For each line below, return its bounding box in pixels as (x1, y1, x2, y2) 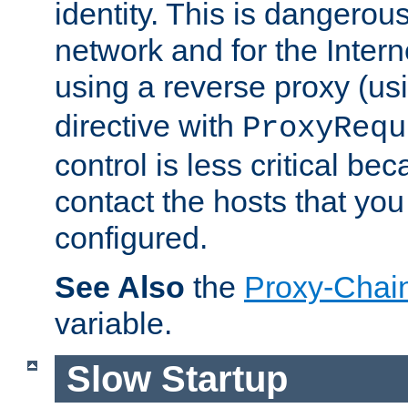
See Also (55, 270, 185, 305)
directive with (55, 108, 242, 144)
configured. (55, 220, 208, 256)
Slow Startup (66, 358, 288, 399)
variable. (55, 306, 172, 342)
